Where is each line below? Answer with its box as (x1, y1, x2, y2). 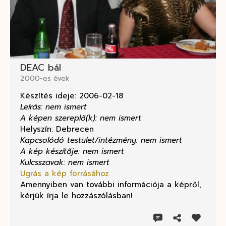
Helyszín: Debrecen (20, 124, 94, 135)
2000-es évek (20, 73, 70, 84)
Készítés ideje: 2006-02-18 (20, 90, 123, 102)
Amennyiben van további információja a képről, (20, 179, 201, 191)
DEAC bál (20, 61, 61, 75)
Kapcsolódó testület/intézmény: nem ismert (20, 135, 182, 146)
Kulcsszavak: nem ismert (20, 157, 109, 168)
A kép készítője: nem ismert (20, 146, 124, 157)
